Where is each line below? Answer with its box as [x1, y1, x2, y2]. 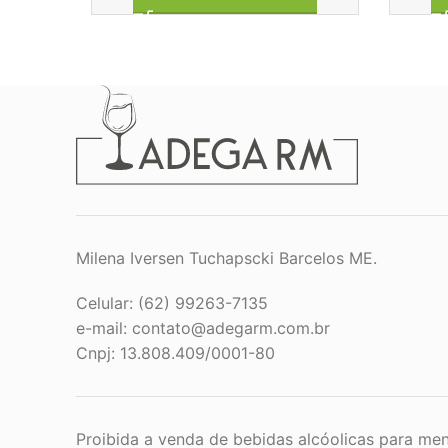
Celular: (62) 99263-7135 [76, 293, 268, 314]
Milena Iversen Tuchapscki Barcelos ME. [76, 248, 377, 269]
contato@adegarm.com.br [132, 318, 330, 339]
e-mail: [76, 318, 132, 339]
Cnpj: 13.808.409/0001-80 [76, 343, 275, 364]
